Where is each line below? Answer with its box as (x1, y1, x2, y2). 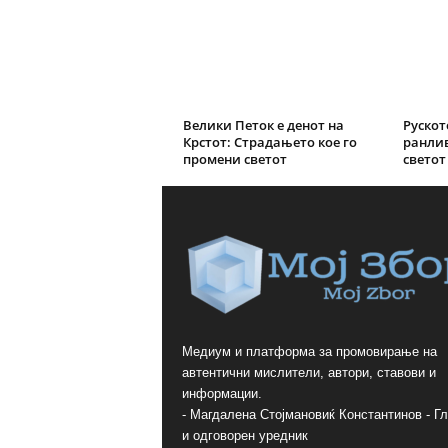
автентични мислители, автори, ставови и (181, 365, 436, 380)
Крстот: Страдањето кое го (182, 133, 357, 151)
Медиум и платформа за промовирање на (181, 344, 437, 359)
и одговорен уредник (181, 428, 308, 443)
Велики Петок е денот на (182, 116, 344, 134)
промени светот (182, 150, 287, 168)
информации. (181, 386, 262, 401)
